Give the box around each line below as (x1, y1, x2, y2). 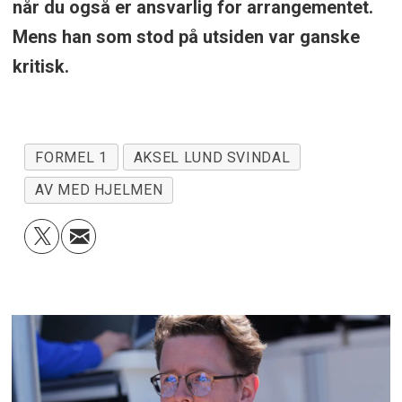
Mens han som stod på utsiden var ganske (12, 25, 360, 48)
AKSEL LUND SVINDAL (133, 148, 291, 166)
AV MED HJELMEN (35, 181, 163, 199)
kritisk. (12, 55, 69, 77)
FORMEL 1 (35, 148, 108, 166)
